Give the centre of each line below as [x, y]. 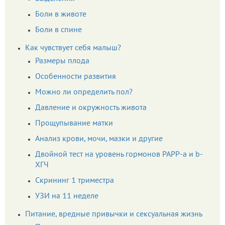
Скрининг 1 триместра [75, 181]
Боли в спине [59, 30]
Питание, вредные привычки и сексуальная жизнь [114, 214]
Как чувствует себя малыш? [73, 48]
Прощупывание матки [74, 123]
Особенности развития [76, 77]
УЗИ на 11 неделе [67, 196]
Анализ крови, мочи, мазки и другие [99, 139]
